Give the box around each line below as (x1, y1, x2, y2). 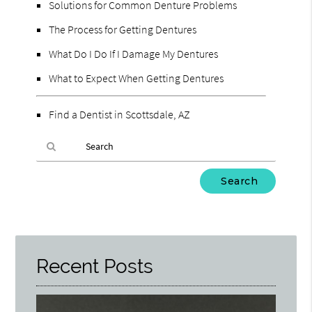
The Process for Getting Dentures (49, 22, 197, 36)
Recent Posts (36, 254, 154, 278)
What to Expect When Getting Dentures (49, 70, 224, 85)
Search (36, 197, 64, 210)
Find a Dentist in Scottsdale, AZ (49, 107, 191, 121)
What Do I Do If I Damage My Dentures (49, 46, 219, 61)
